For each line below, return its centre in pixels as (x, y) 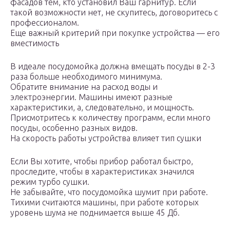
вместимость (35, 43)
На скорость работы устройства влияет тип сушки (106, 138)
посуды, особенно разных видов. (74, 128)
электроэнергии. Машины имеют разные (91, 97)
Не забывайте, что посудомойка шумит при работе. (109, 192)
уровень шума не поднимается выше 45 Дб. (95, 213)
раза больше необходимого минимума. (86, 77)
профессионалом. (45, 23)
